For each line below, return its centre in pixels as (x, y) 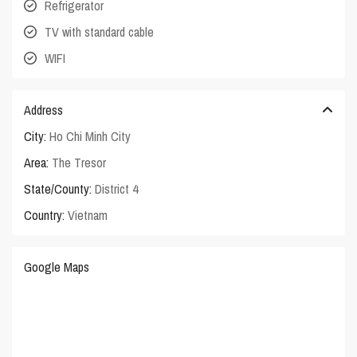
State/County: (58, 189)
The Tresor (79, 163)
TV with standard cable (100, 32)
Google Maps (57, 267)
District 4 (117, 189)
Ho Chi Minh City (90, 137)
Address (44, 110)
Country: (45, 216)
